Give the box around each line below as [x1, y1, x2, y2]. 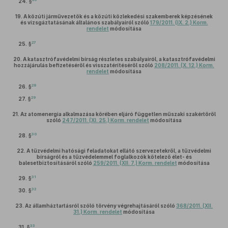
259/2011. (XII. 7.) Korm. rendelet [93, 160, 177, 166]
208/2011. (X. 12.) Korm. [154, 62, 214, 68]
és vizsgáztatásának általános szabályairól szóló [20, 19, 150, 25]
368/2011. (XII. [176, 203, 213, 209]
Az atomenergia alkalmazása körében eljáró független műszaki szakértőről [20, 111, 216, 117]
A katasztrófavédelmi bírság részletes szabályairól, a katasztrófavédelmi [22, 56, 215, 62]
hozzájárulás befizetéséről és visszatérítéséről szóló [14, 62, 154, 68]
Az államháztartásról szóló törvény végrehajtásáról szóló [25, 203, 176, 209]
